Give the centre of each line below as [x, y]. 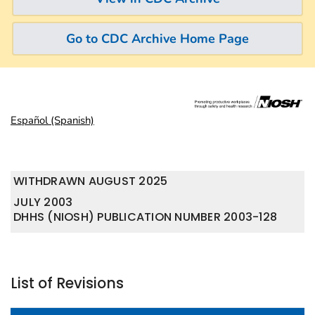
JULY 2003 [43, 202]
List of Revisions [67, 283]
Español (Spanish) [52, 120]
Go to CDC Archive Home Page [157, 38]
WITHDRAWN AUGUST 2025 [91, 181]
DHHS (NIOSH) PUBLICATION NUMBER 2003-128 [146, 217]
